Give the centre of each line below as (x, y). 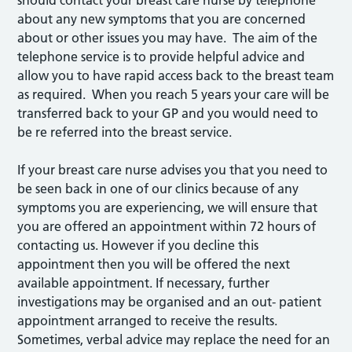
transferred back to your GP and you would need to (168, 113)
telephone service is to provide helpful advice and (161, 57)
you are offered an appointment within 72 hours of (167, 226)
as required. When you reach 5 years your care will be (174, 94)
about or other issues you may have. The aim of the (168, 38)
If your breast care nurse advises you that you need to (173, 170)
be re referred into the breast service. (125, 132)
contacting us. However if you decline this (138, 245)
